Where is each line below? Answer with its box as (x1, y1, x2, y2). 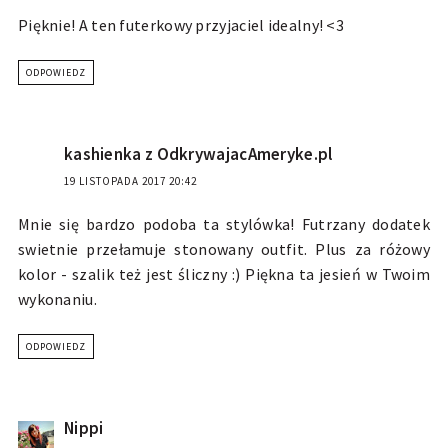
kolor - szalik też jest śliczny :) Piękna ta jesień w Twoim (17, 264, 431, 285)
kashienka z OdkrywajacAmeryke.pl (63, 143, 333, 166)
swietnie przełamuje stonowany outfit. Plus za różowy (17, 239, 431, 260)
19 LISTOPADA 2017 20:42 (63, 174, 197, 189)
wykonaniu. (17, 289, 97, 310)
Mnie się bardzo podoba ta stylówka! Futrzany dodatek (17, 214, 431, 235)
